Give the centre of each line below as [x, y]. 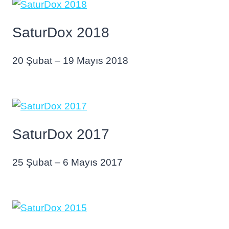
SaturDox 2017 [61, 134]
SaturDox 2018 [61, 32]
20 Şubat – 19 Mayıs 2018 [70, 61]
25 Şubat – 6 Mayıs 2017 [67, 162]
